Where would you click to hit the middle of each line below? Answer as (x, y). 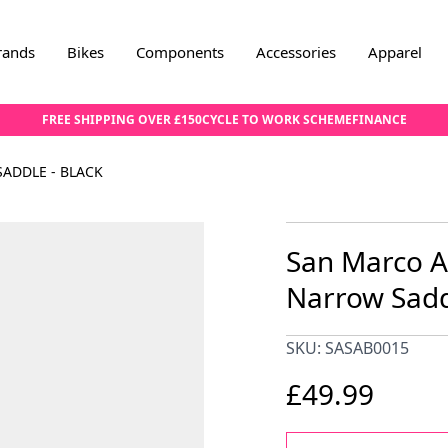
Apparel (394, 52)
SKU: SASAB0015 (347, 348)
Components (179, 52)
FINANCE (379, 119)
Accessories (295, 52)
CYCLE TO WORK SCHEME (276, 119)
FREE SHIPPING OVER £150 (121, 119)
